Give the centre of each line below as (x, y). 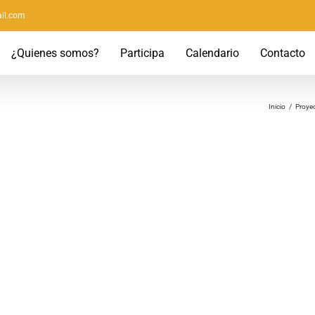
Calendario (212, 53)
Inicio (277, 107)
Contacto (283, 53)
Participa (142, 53)
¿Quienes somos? (55, 53)
